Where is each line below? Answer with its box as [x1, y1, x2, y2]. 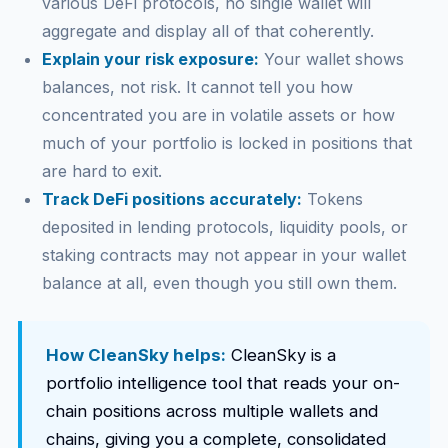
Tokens [301, 189, 363, 209]
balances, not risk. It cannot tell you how [41, 77, 353, 97]
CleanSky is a [225, 345, 336, 365]
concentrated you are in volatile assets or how [41, 105, 395, 125]
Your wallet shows [258, 49, 404, 69]
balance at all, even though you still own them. [41, 273, 397, 293]
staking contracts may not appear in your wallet [41, 245, 406, 265]
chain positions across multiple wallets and [45, 401, 378, 421]
